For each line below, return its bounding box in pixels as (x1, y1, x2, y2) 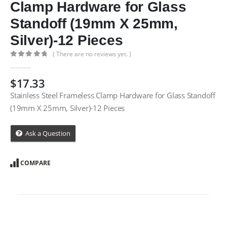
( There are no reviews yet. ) (53, 50, 132, 59)
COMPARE (20, 158, 51, 167)
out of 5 (14, 59, 41, 66)
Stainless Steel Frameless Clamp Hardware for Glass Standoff (10, 90, 215, 100)
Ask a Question (25, 128, 70, 138)
